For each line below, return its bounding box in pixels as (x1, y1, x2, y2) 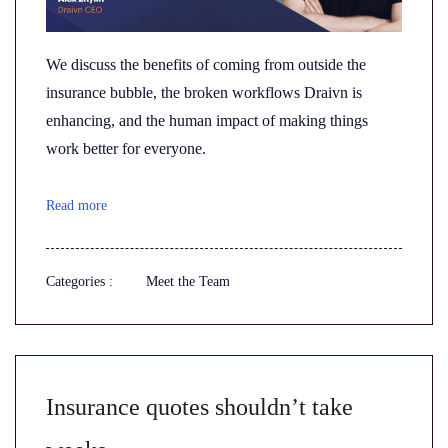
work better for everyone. (46, 140, 206, 157)
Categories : (46, 274, 113, 289)
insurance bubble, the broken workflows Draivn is (46, 84, 362, 101)
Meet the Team (146, 274, 230, 289)
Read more (46, 198, 107, 213)
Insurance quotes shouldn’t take (46, 394, 353, 420)
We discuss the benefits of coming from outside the (46, 56, 366, 73)
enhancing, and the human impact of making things (46, 112, 368, 129)
